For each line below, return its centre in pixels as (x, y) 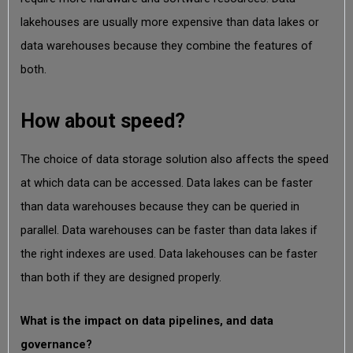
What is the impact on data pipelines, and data (147, 321)
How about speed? (102, 121)
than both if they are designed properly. (121, 277)
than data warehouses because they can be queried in (160, 206)
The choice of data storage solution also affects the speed (174, 159)
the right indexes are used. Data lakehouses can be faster (169, 253)
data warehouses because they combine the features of (166, 45)
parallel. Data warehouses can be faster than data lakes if (169, 230)
